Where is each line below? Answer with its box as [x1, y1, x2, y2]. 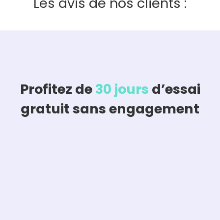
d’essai [148, 80, 200, 98]
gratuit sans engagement [21, 99, 199, 118]
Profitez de [20, 80, 95, 98]
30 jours [95, 80, 149, 98]
